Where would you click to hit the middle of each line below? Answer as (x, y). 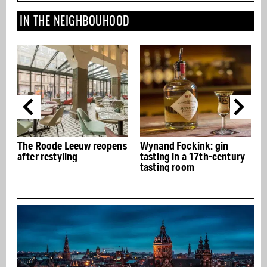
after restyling (48, 156)
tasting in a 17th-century (193, 156)
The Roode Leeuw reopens (72, 146)
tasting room (167, 167)
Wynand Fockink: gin (184, 146)
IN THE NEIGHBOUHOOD (75, 21)
